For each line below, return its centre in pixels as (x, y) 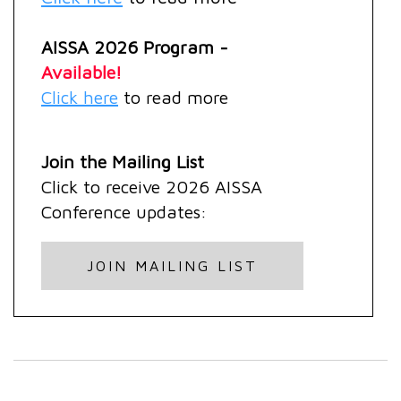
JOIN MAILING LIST (172, 265)
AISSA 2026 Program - (135, 47)
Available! (81, 72)
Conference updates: (127, 211)
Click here (80, 97)
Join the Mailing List (123, 161)
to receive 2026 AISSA (170, 186)
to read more (176, 97)
